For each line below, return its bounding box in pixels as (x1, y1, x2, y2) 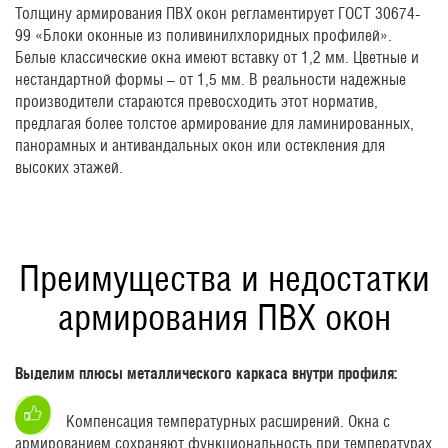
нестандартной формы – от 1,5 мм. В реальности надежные (15, 69, 406, 89)
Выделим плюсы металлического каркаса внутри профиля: (15, 363, 397, 382)
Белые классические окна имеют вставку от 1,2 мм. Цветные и (15, 47, 419, 67)
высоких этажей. (15, 157, 123, 177)
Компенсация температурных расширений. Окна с (66, 411, 390, 431)
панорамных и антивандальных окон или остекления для (15, 135, 385, 155)
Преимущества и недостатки (18, 256, 430, 299)
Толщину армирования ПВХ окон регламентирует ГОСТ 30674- (15, 3, 420, 23)
